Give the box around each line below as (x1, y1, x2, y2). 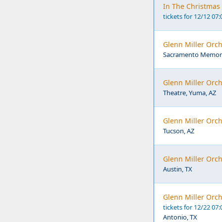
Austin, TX (163, 165, 192, 173)
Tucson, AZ (163, 126, 194, 135)
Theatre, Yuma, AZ (163, 88, 216, 97)
